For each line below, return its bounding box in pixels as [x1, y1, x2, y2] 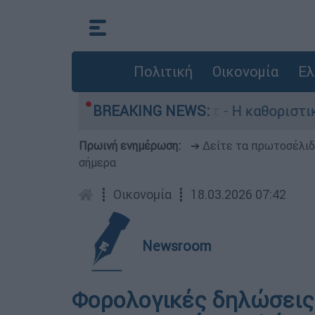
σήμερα [79, 155, 116, 169]
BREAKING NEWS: [93, 102, 210, 120]
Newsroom [142, 237, 212, 255]
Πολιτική [133, 63, 193, 80]
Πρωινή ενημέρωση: [79, 139, 184, 153]
